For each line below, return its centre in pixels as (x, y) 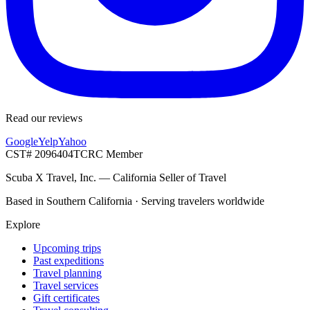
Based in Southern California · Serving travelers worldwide (135, 201)
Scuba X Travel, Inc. (51, 177)
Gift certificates (66, 298)
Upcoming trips (67, 248)
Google (22, 141)
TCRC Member (108, 154)
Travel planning (67, 273)
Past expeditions (69, 260)
